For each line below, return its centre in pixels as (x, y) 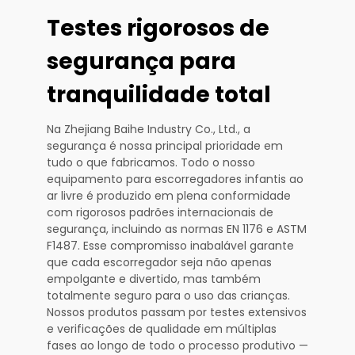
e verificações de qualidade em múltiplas (162, 328)
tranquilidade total (159, 94)
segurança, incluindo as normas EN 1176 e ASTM (177, 229)
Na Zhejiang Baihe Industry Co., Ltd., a (149, 129)
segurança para (141, 61)
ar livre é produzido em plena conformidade (169, 195)
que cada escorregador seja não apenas (159, 262)
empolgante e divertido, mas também (154, 279)
